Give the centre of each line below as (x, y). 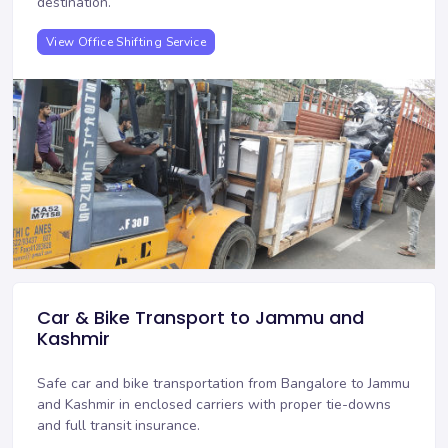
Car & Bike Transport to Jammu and (200, 318)
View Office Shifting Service (126, 42)
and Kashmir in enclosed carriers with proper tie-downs (214, 405)
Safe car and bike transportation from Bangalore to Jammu (223, 384)
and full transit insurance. (118, 426)
